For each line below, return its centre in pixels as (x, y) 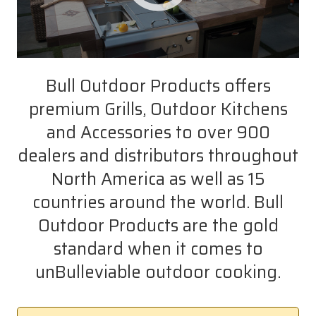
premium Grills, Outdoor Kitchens (158, 109)
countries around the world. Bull (158, 202)
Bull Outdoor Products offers (158, 86)
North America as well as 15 (158, 179)
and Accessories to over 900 (158, 132)
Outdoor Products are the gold (158, 225)
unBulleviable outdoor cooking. (158, 272)
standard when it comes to (158, 249)
